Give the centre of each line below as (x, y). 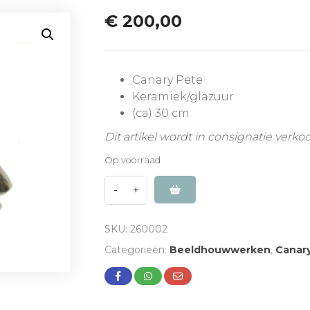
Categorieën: (137, 249)
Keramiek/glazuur (183, 96)
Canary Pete (167, 80)
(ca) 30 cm (161, 113)
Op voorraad (132, 160)
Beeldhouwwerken (220, 249)
